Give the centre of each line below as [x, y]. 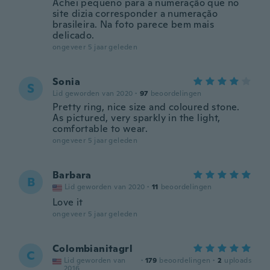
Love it [68, 202]
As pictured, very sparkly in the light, [137, 118]
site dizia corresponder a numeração [135, 14]
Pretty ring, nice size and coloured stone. [146, 107]
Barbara [72, 175]
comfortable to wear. [100, 129]
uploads [238, 260]
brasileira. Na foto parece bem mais [133, 24]
